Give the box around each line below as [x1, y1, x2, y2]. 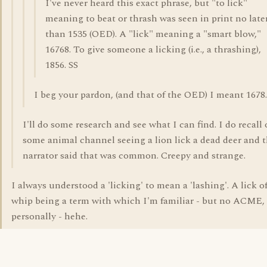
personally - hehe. [11, 209, 88, 223]
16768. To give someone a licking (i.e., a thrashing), [45, 42, 261, 57]
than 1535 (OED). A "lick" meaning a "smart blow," [45, 27, 261, 41]
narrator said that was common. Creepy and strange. [23, 148, 246, 163]
